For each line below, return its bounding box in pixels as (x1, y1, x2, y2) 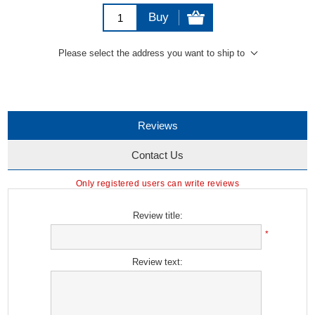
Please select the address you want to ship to (58, 48, 245, 58)
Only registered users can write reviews (75, 179, 240, 188)
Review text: (132, 257, 183, 267)
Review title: (132, 210, 183, 221)
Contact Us (131, 149, 184, 161)
